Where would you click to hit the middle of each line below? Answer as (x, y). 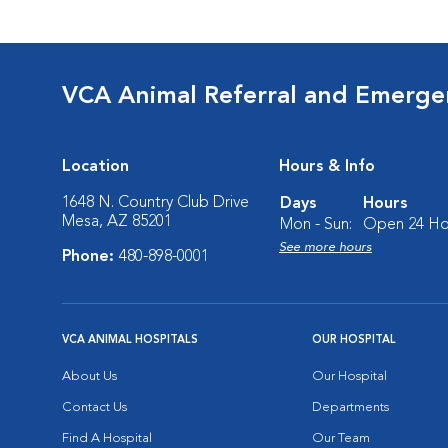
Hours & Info (327, 167)
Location (95, 167)
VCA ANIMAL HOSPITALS (130, 340)
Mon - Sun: (316, 225)
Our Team (341, 438)
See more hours (325, 247)
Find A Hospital (107, 438)
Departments (350, 407)
